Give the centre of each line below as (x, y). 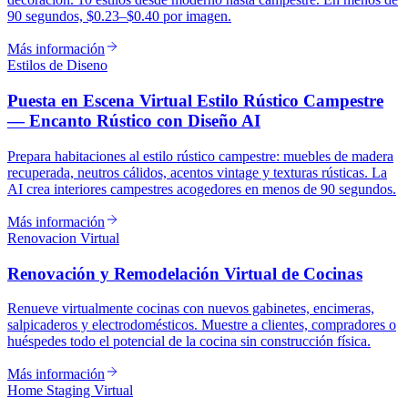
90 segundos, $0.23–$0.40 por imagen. (119, 16)
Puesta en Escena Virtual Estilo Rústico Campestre (195, 101)
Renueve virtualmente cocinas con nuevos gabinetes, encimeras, (191, 309)
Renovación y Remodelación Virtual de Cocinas (185, 273)
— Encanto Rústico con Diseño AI (134, 121)
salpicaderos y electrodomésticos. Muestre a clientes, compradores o (202, 325)
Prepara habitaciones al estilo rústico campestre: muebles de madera (200, 156)
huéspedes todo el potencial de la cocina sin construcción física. (189, 342)
